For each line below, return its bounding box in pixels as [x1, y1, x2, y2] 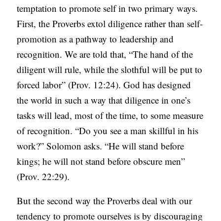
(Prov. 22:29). [17, 170, 70, 183]
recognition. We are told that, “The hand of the [17, 48, 193, 61]
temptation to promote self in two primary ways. [17, 2, 198, 15]
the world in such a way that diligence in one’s [17, 94, 191, 107]
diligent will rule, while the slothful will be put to [17, 63, 203, 76]
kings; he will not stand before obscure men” [17, 155, 185, 168]
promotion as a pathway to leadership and [17, 33, 174, 45]
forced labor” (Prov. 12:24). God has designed [17, 78, 191, 91]
